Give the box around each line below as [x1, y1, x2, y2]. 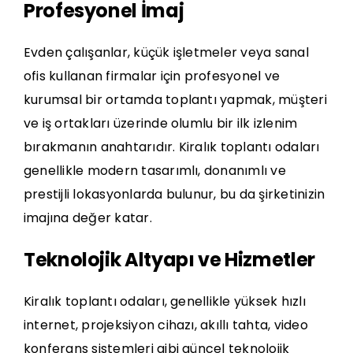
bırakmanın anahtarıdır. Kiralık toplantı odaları [24, 138, 320, 157]
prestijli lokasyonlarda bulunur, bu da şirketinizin [24, 185, 325, 204]
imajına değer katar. [24, 209, 152, 228]
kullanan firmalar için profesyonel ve [45, 67, 281, 86]
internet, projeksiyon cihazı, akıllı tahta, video [24, 316, 308, 335]
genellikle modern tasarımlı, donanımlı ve [24, 162, 286, 180]
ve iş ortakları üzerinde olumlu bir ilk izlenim [24, 114, 298, 133]
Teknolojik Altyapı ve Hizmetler [24, 247, 315, 273]
